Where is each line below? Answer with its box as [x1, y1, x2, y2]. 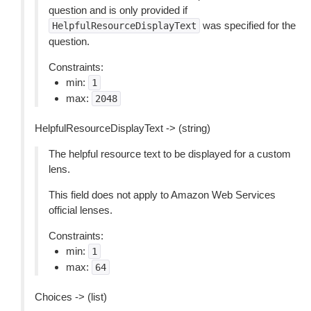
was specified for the [200, 19, 296, 31]
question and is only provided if [49, 4, 187, 16]
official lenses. [49, 204, 112, 216]
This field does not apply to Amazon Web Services [49, 189, 276, 201]
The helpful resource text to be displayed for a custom [49, 148, 291, 160]
